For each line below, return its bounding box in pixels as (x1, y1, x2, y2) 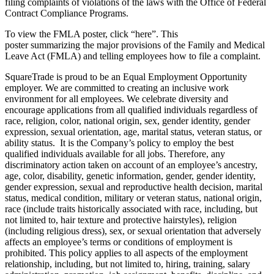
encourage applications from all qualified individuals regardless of (5, 105, 257, 116)
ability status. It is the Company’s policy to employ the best (5, 138, 234, 149)
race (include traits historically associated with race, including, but (5, 204, 257, 215)
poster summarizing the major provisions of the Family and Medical (5, 40, 265, 51)
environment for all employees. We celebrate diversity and (5, 94, 228, 105)
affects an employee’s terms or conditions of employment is (5, 237, 232, 248)
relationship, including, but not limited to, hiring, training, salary (5, 259, 250, 270)
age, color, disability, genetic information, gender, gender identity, (5, 171, 256, 182)
